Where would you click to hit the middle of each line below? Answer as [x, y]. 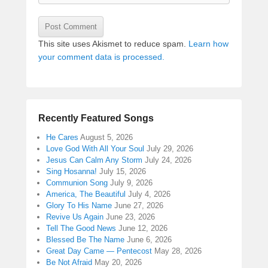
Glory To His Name [79, 205]
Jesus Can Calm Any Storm [94, 160]
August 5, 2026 [106, 137]
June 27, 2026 [139, 205]
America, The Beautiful [86, 194]
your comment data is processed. [101, 57]
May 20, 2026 [118, 262]
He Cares [62, 137]
